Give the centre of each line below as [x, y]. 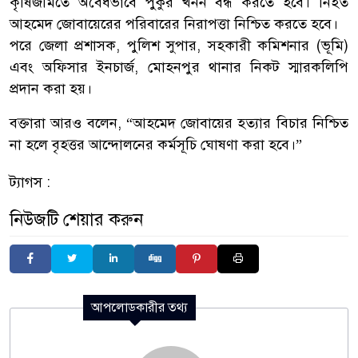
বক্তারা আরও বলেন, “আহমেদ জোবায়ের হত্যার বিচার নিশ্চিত [179, 123]
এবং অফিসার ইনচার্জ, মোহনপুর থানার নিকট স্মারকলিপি [179, 68]
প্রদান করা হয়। [51, 89]
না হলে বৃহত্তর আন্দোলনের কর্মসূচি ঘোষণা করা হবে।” [156, 145]
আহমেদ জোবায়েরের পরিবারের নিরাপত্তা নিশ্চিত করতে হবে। [174, 24]
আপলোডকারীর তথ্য [139, 308]
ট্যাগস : [30, 183]
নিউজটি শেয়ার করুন [76, 220]
